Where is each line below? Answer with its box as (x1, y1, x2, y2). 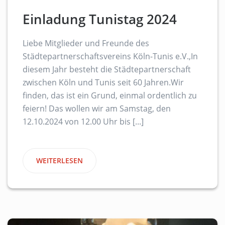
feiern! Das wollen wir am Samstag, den (23, 103, 171, 115)
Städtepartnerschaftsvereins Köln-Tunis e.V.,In (23, 51, 198, 62)
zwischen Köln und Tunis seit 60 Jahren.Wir (23, 77, 184, 88)
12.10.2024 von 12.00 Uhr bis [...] (23, 116, 144, 128)
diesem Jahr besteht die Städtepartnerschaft (23, 64, 191, 75)
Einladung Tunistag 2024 (23, 10, 177, 29)
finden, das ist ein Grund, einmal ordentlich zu (23, 90, 197, 101)
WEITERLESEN (36, 156, 83, 166)
